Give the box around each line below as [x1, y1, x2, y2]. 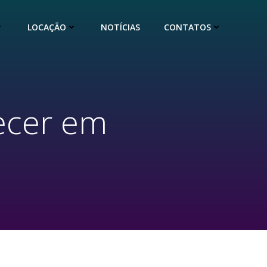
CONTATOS [164, 21, 211, 33]
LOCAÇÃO [27, 21, 66, 33]
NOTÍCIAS [101, 21, 140, 33]
